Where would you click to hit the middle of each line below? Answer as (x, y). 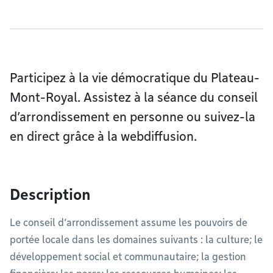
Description (50, 195)
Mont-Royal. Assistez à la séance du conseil (134, 97)
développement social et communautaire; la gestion (128, 257)
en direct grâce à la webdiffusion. (103, 136)
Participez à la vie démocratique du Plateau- (135, 78)
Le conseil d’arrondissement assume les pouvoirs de (129, 223)
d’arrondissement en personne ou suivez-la (133, 117)
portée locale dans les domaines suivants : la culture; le (136, 240)
